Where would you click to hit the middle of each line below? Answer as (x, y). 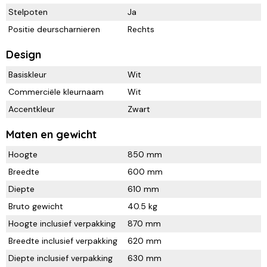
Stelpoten (28, 12)
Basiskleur (27, 75)
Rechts (141, 30)
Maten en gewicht (51, 135)
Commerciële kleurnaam (56, 92)
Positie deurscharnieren (54, 30)
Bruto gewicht (36, 207)
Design (24, 55)
